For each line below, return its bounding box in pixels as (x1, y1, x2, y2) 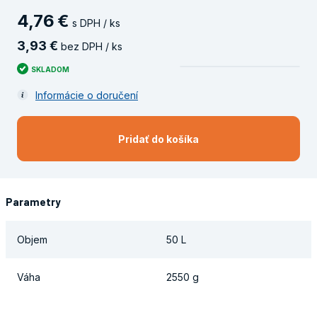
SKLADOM (31, 64, 69, 74)
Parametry (6, 195, 61, 209)
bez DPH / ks (58, 40, 122, 52)
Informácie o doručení (35, 88, 138, 101)
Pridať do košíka (118, 132, 199, 145)
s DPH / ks (69, 16, 120, 29)
